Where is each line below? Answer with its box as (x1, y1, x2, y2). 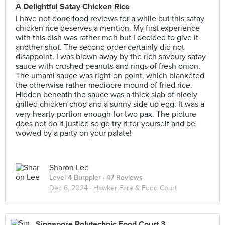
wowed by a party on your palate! (16, 128, 132, 138)
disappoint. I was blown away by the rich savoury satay (16, 52, 206, 62)
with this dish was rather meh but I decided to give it (16, 33, 198, 43)
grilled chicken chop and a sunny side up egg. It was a (16, 99, 204, 109)
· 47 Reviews (101, 173, 143, 182)
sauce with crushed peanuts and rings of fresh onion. (16, 61, 200, 71)
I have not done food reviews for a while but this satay (16, 14, 204, 24)
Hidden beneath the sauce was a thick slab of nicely (16, 90, 197, 100)
